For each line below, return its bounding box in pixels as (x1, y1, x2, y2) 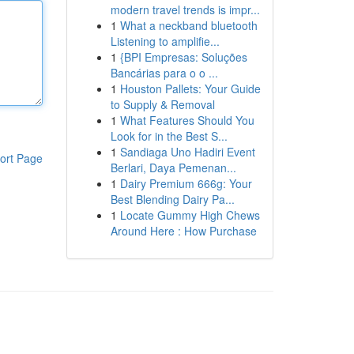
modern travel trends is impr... (110, 2, 260, 17)
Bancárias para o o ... (110, 65, 218, 81)
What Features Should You (119, 112, 254, 128)
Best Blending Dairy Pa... (110, 191, 235, 207)
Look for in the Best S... (110, 128, 228, 144)
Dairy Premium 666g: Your (119, 175, 252, 191)
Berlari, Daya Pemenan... (110, 160, 236, 175)
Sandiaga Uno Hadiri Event (119, 144, 255, 160)
